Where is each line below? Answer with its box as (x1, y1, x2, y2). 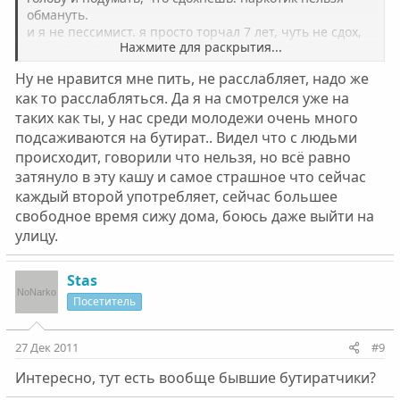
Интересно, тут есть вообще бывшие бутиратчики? (14, 368, 376, 387)
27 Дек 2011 (14, 339, 79, 355)
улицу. (14, 226, 58, 246)
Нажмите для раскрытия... (119, 38, 282, 55)
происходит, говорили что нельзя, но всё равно (14, 147, 351, 167)
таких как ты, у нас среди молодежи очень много (14, 108, 358, 128)
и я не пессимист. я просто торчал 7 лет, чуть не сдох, (26, 23, 362, 40)
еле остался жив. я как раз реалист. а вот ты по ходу (26, 40, 350, 57)
